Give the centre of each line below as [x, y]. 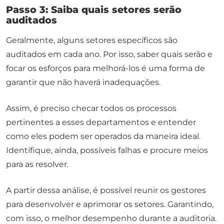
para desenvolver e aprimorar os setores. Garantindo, [110, 204]
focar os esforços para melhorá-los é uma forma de [105, 68]
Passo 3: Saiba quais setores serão [94, 10]
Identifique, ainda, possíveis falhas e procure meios [107, 150]
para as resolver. [37, 164]
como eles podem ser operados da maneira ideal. [103, 136]
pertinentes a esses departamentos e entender [101, 122]
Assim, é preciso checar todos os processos [91, 108]
